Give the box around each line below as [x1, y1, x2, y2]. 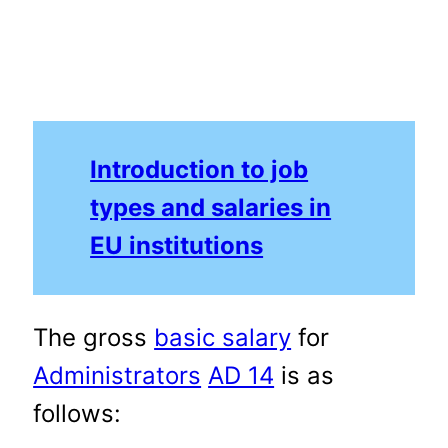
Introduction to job [90, 154, 309, 184]
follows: [33, 398, 122, 428]
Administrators [33, 360, 202, 390]
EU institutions [90, 230, 264, 260]
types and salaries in [90, 192, 332, 222]
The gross [33, 322, 155, 352]
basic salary [154, 322, 292, 352]
